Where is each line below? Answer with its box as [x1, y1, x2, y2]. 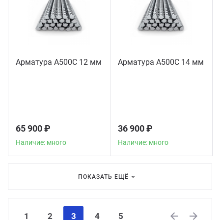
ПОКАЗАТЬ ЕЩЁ [78, 173, 129, 180]
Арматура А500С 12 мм [16, 57, 102, 67]
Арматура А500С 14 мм [118, 57, 204, 67]
